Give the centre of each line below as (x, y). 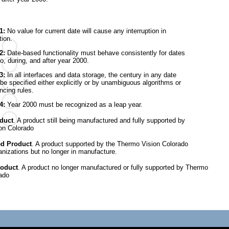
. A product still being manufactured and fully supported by (99, 120)
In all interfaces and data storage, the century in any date (91, 75)
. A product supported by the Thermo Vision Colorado (110, 144)
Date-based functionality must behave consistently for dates (96, 53)
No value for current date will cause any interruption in (87, 31)
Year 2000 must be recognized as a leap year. (75, 105)
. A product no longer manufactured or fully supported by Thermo (113, 167)
